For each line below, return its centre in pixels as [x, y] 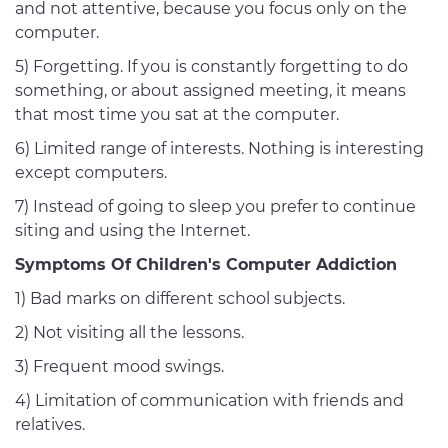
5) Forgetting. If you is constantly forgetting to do [211, 67]
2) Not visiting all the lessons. [129, 333]
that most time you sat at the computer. [177, 115]
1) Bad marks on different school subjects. [180, 299]
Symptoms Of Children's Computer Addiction [206, 265]
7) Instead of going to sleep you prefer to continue [215, 207]
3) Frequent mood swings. [119, 367]
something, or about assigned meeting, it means [210, 91]
